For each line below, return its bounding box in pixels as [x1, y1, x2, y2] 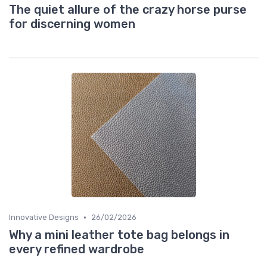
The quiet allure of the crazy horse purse [9, 2, 247, 17]
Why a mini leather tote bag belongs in [9, 228, 229, 243]
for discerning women [9, 17, 135, 32]
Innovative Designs [9, 213, 79, 222]
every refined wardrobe [9, 242, 144, 257]
